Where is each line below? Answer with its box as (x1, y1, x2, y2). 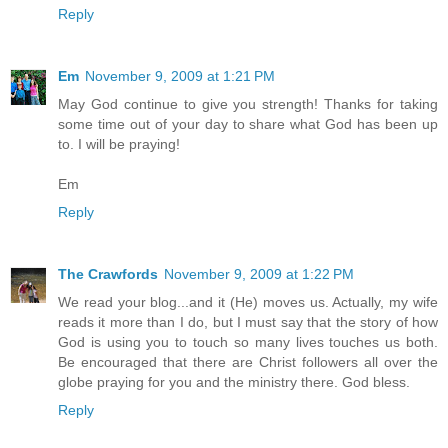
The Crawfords (58, 265, 158, 282)
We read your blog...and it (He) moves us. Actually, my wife (58, 293, 438, 310)
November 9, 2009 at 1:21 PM (85, 67, 275, 84)
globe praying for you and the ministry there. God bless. (58, 373, 410, 390)
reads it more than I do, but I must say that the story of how (58, 313, 438, 330)
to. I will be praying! (58, 135, 180, 152)
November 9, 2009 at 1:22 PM (164, 265, 354, 282)
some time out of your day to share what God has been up (58, 115, 438, 132)
